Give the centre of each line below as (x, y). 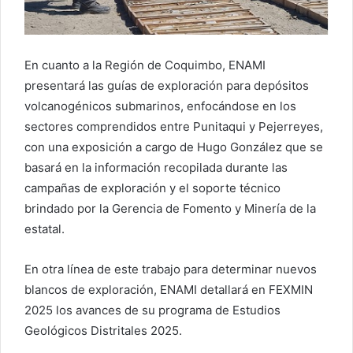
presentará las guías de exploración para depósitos (167, 86)
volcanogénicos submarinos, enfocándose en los (160, 106)
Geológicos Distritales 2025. (103, 331)
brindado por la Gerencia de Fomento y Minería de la (170, 209)
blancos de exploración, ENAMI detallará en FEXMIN (169, 290)
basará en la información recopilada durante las (156, 168)
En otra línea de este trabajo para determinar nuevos (171, 269)
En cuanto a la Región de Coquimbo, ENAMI (145, 65)
